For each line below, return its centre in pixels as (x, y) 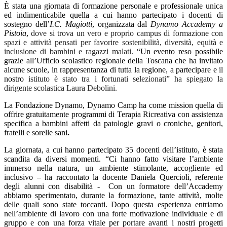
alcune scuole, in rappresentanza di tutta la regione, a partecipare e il (113, 70)
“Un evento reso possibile (178, 52)
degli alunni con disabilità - (54, 186)
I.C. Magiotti (71, 24)
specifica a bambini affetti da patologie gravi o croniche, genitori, (113, 124)
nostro (16, 79)
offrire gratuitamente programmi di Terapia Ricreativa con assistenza (113, 115)
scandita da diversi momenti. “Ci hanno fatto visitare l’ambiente (113, 159)
